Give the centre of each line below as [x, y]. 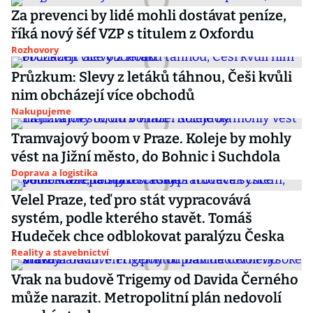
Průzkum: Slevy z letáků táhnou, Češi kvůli [152, 77]
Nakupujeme [41, 111]
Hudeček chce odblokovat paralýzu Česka [148, 236]
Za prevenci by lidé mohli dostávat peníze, [149, 15]
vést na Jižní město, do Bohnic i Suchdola [146, 156]
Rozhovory [35, 50]
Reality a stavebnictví [60, 252]
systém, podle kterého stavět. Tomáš [132, 218]
